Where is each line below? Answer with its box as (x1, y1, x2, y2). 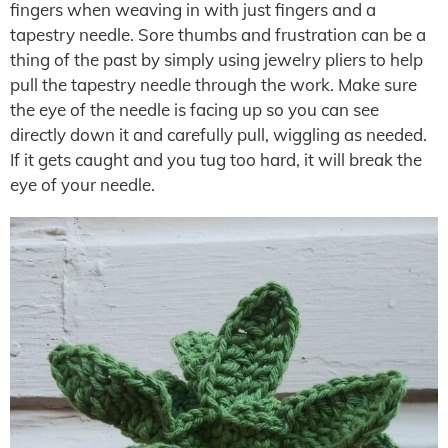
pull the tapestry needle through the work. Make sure (10, 74, 417, 95)
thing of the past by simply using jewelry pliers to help (10, 49, 423, 70)
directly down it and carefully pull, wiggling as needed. (10, 124, 427, 145)
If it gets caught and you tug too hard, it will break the (10, 149, 422, 170)
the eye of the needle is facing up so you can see (10, 99, 379, 120)
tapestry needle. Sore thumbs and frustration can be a (10, 24, 426, 45)
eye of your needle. (10, 174, 155, 195)
